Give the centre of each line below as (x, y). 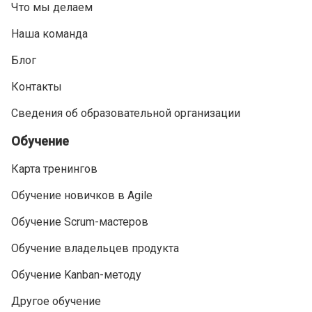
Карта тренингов (54, 169)
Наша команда (49, 34)
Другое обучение (56, 301)
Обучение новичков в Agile (82, 195)
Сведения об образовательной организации (126, 113)
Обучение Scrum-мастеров (80, 222)
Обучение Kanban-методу (76, 275)
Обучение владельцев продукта (95, 248)
